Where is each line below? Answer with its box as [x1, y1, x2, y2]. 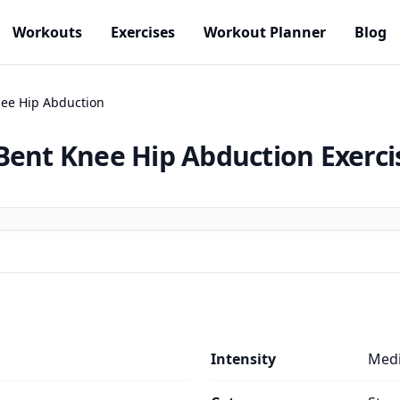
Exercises [111, 22, 175, 42]
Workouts [12, 22, 82, 42]
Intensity [211, 349, 276, 369]
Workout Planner [204, 22, 326, 42]
